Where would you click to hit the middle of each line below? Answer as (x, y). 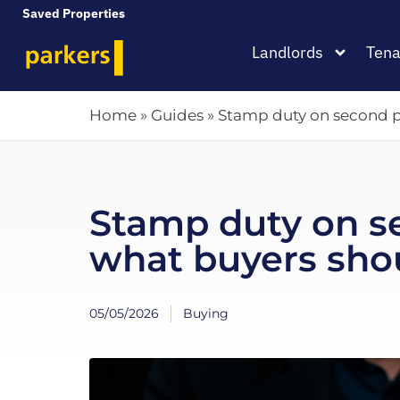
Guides (177, 115)
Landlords (287, 52)
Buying (206, 313)
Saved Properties (75, 13)
